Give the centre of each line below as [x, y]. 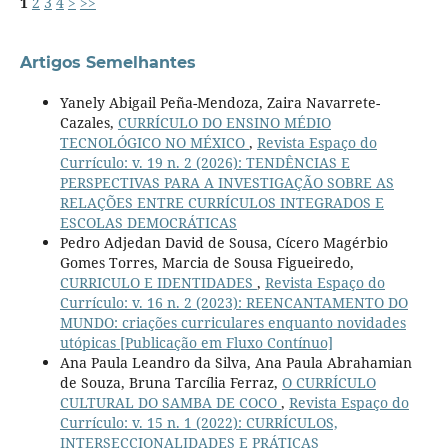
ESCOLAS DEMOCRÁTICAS [148, 223]
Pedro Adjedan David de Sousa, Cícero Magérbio [223, 243]
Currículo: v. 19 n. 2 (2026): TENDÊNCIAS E [204, 163]
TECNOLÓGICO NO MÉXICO [154, 143]
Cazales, [88, 123]
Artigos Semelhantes [107, 63]
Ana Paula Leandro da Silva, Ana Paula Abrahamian [235, 363]
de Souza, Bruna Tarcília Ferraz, [170, 383]
